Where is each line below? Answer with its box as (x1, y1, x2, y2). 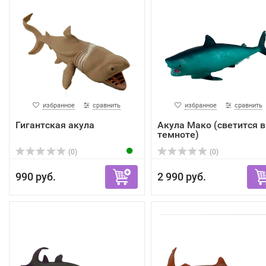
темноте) (157, 129, 199, 140)
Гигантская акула (15, 119, 94, 131)
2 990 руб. (157, 170, 206, 183)
